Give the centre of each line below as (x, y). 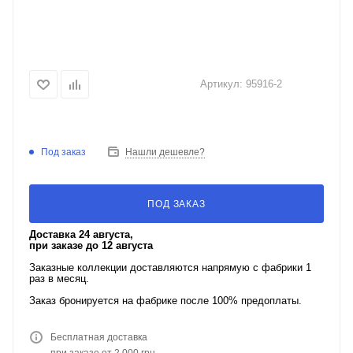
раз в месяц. (59, 279)
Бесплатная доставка (99, 337)
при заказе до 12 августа (91, 245)
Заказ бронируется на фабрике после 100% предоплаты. (165, 301)
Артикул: (221, 84)
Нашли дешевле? (165, 152)
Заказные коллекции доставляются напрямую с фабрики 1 (170, 268)
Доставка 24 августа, (81, 234)
